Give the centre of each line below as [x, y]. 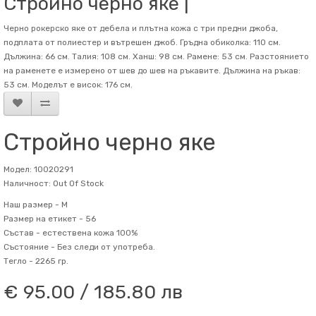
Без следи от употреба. [105, 247]
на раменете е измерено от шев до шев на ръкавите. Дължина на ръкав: [152, 71]
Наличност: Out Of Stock [54, 183]
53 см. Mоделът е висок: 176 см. [68, 85]
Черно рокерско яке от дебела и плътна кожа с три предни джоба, [141, 28]
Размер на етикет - [43, 219]
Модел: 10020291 [38, 169]
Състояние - [29, 247]
